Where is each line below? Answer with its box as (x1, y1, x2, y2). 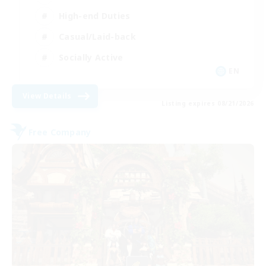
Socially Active (59, 51, 123, 63)
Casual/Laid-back (59, 30, 136, 42)
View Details (23, 91, 72, 101)
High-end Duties (59, 9, 131, 21)
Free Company (28, 126, 91, 138)
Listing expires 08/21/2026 (161, 99, 254, 107)
